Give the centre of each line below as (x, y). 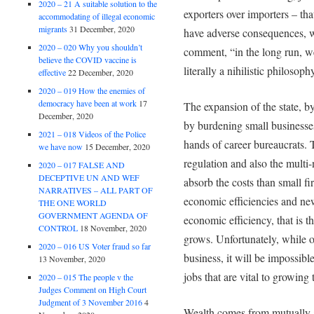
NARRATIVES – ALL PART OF (96, 190)
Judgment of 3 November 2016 (91, 302)
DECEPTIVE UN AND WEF (89, 177)
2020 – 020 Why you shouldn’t (91, 47)
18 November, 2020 (114, 227)
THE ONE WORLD (73, 202)
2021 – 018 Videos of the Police (93, 134)
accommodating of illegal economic (97, 16)
